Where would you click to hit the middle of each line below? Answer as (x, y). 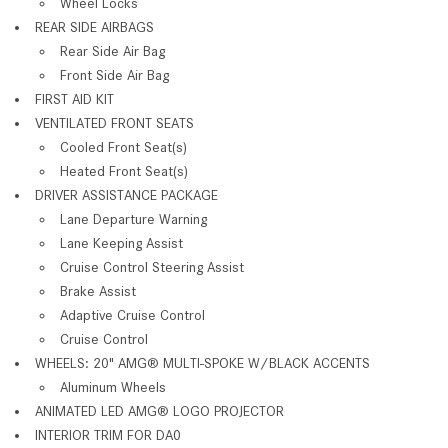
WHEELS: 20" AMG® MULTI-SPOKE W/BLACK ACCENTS (202, 362)
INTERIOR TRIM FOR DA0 (108, 434)
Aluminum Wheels (113, 386)
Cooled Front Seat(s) (123, 146)
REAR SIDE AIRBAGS (94, 26)
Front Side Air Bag (114, 74)
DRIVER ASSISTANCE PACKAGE (126, 194)
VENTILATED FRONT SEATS (114, 122)
